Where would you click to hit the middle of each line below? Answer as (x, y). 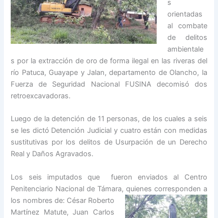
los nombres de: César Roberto (63, 200)
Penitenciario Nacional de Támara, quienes (81, 189)
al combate (187, 26)
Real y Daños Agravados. (52, 154)
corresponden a (179, 189)
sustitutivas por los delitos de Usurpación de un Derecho (109, 142)
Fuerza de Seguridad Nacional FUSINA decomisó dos (109, 84)
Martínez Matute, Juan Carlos (63, 212)
